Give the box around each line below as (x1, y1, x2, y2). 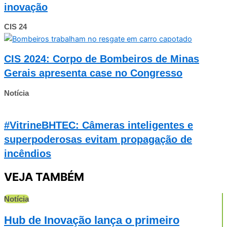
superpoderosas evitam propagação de (4, 134, 192, 145)
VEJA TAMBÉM (4, 170, 84, 184)
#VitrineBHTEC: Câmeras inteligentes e (4, 120, 193, 131)
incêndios (4, 148, 51, 160)
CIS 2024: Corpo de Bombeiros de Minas (4, 53, 199, 65)
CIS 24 (4, 22, 27, 31)
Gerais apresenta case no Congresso (4, 67, 182, 79)
